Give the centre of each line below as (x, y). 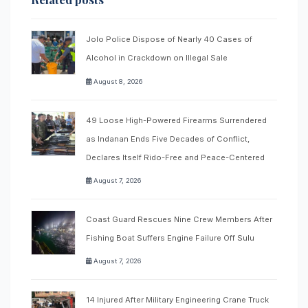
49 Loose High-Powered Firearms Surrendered (176, 120)
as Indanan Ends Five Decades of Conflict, (168, 139)
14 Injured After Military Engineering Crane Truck (177, 299)
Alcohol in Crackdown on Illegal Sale (157, 58)
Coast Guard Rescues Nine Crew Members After (179, 219)
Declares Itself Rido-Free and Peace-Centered (175, 157)
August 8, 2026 (117, 81)
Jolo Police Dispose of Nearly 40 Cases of (169, 40)
